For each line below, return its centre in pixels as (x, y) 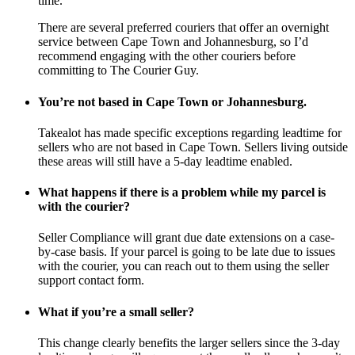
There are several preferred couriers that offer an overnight (183, 28)
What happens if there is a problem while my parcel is (182, 193)
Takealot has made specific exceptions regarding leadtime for (190, 132)
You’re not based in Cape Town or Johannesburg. (172, 101)
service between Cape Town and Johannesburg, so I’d (173, 42)
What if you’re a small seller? (116, 311)
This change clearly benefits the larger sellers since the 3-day (189, 342)
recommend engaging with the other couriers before (167, 56)
